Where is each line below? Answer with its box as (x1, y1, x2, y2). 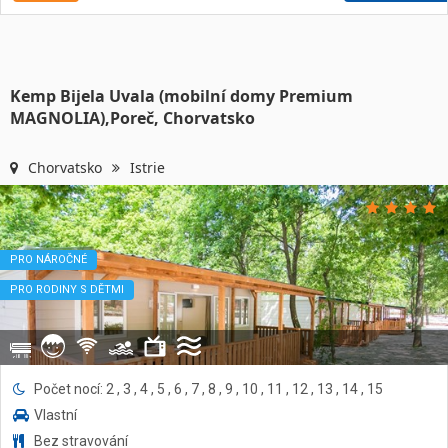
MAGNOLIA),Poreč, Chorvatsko (10, 107, 255, 129)
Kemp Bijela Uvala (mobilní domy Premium (10, 85, 353, 107)
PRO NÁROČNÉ (10, 253, 87, 266)
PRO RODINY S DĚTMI (10, 283, 124, 296)
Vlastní (34, 407, 77, 423)
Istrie (130, 158, 165, 177)
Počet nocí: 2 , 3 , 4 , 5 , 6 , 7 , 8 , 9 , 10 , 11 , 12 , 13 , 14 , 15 (34, 381, 383, 397)
